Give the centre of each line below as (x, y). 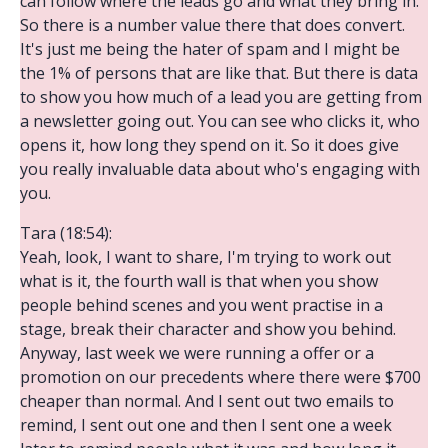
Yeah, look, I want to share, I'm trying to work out (205, 256)
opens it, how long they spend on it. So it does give (209, 144)
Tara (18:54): (66, 232)
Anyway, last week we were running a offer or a (197, 352)
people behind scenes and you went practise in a (201, 304)
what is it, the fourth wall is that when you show (199, 280)
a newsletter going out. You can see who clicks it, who (220, 120)
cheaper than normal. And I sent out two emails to (207, 400)
